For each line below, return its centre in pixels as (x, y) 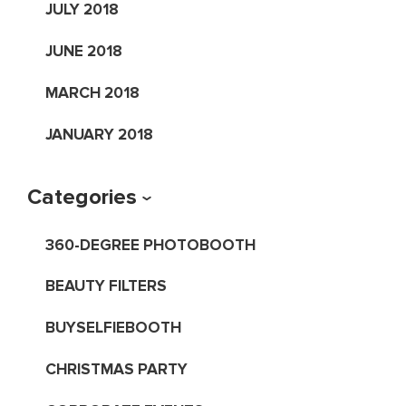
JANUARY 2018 (99, 134)
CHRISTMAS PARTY (116, 370)
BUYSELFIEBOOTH (113, 328)
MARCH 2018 (92, 92)
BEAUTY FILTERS (106, 286)
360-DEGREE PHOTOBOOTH (150, 245)
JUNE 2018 (83, 51)
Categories (82, 197)
